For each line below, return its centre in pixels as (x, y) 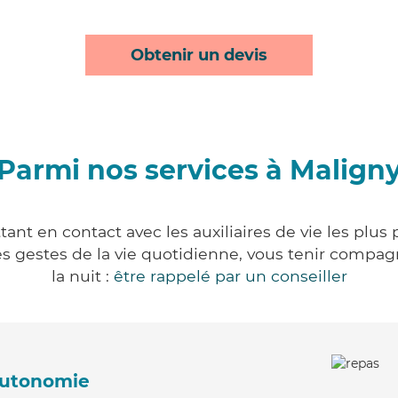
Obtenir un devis (199, 55)
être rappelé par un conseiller (230, 276)
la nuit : (82, 276)
